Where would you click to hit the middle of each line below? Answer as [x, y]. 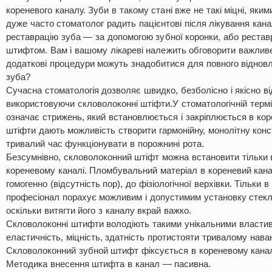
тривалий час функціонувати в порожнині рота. [105, 144]
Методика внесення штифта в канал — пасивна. [109, 264]
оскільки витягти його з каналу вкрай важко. [99, 210]
